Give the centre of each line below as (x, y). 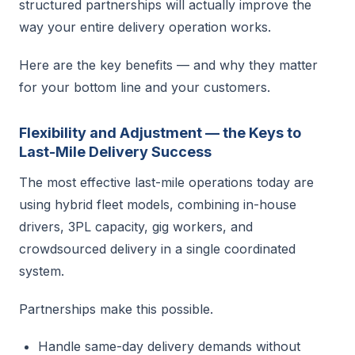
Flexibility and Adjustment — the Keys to (160, 133)
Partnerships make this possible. (116, 309)
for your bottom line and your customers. (145, 87)
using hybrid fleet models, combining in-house (158, 204)
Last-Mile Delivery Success (115, 152)
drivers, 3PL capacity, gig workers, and (136, 227)
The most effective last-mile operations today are (166, 182)
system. (42, 271)
